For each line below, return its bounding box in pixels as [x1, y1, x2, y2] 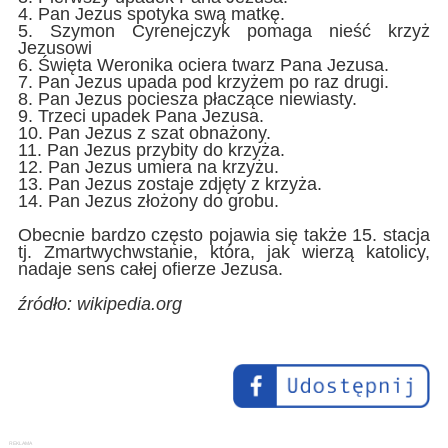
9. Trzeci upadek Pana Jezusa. [17, 105, 264, 126]
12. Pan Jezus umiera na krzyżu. [17, 156, 279, 177]
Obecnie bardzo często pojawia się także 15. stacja [17, 224, 431, 245]
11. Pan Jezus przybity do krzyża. [17, 139, 285, 160]
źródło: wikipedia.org [17, 293, 182, 314]
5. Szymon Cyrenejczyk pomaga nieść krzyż [17, 20, 431, 41]
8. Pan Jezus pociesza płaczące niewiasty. [17, 88, 357, 109]
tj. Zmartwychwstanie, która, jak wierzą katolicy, [17, 241, 431, 262]
